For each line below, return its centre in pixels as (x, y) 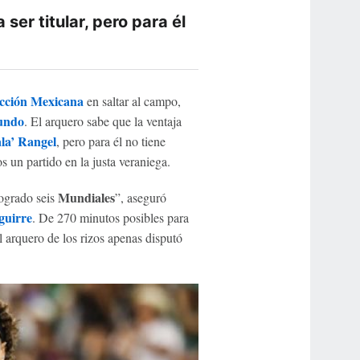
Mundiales (86, 197)
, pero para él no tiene (110, 141)
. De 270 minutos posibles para (110, 217)
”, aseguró (140, 197)
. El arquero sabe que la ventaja (102, 121)
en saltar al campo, (132, 101)
